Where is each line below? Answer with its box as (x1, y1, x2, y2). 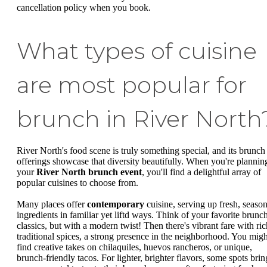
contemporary (87, 198, 144, 209)
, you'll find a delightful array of (142, 167, 261, 178)
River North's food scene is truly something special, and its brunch (17, 145, 265, 156)
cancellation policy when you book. (17, 2, 151, 13)
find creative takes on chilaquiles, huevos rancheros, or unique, (17, 241, 252, 252)
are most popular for (17, 71, 247, 100)
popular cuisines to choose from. (17, 178, 138, 188)
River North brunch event (36, 167, 142, 178)
